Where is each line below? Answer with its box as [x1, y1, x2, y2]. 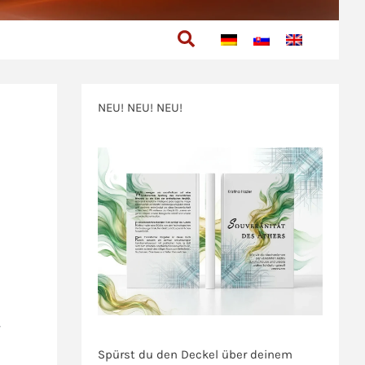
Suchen [177, 25, 243, 48]
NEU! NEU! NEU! [98, 100, 183, 115]
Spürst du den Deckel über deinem [98, 347, 293, 363]
